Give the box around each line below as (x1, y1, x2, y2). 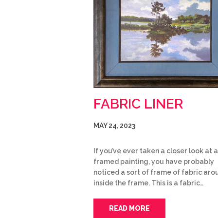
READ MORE (109, 204, 150, 212)
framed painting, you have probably (93, 157, 214, 165)
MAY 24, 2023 (93, 121, 135, 129)
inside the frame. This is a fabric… (93, 179, 203, 187)
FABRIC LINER (93, 95, 183, 112)
